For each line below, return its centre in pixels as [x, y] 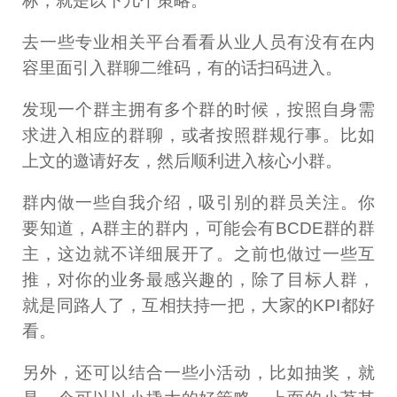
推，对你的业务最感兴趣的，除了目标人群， [198, 279]
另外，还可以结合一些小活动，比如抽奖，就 [198, 372]
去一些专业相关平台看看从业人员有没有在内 [198, 43]
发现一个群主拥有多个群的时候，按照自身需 [198, 109]
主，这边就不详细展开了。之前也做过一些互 [198, 253]
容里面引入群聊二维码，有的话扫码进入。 [183, 68]
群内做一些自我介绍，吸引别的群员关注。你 [198, 202]
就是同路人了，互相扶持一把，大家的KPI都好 [198, 305]
